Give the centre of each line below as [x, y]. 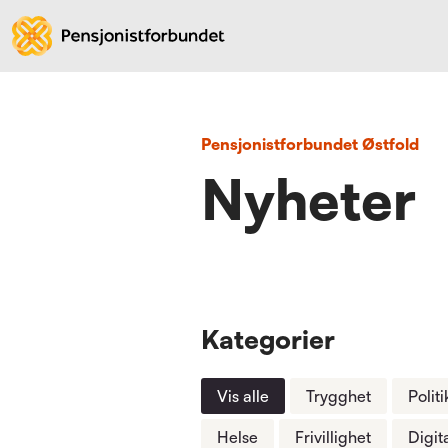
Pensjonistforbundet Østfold [315, 144]
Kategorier [268, 339]
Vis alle [243, 396]
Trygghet [339, 396]
